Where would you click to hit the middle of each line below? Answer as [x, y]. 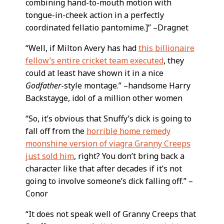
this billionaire [166, 48]
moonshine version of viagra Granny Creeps [108, 143]
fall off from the [56, 131]
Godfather [43, 85]
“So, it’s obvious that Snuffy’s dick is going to [108, 118]
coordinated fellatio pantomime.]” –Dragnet [107, 27]
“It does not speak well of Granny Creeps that [110, 214]
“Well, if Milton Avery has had [82, 48]
